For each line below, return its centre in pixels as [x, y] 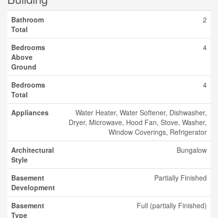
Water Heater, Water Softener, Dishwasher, [141, 112]
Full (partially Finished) [172, 205]
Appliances [30, 112]
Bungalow [192, 150]
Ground [24, 67]
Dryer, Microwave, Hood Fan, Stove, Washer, [138, 122]
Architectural [33, 150]
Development [33, 187]
